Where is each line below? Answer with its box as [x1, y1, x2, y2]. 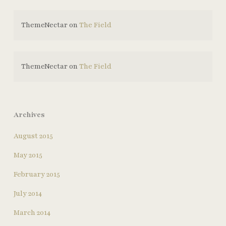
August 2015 [13, 131, 53, 141]
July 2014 [13, 189, 42, 198]
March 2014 [13, 208, 50, 217]
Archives [13, 110, 45, 120]
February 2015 [13, 169, 60, 179]
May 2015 [13, 150, 42, 160]
